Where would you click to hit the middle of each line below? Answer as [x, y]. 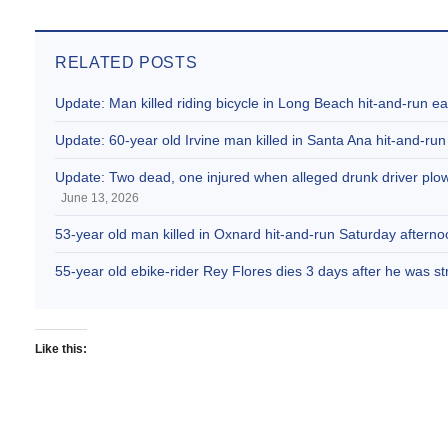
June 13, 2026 [100, 198]
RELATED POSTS [126, 62]
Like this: [61, 349]
